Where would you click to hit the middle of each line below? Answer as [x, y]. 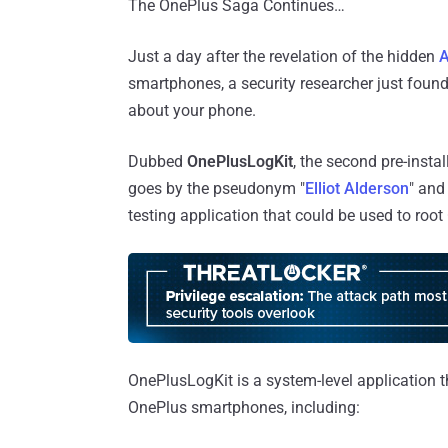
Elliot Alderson [357, 188]
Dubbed [157, 161]
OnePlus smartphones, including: [244, 407]
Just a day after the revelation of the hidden [283, 56]
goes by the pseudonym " [216, 188]
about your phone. [192, 110]
